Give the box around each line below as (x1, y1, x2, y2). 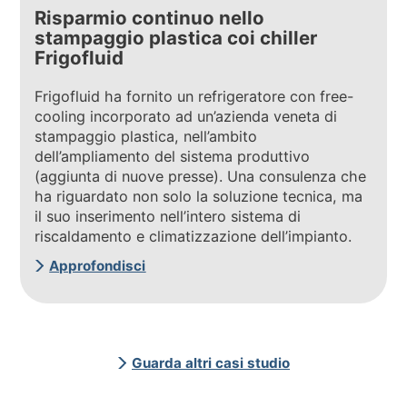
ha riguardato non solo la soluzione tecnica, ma (35, 186, 363, 205)
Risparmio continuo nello (35, 6, 265, 30)
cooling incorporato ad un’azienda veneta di (35, 106, 338, 125)
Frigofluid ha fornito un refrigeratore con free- (35, 86, 354, 105)
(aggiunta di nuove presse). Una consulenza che (35, 166, 367, 185)
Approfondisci (49, 256, 146, 274)
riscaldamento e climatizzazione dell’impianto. (35, 226, 352, 245)
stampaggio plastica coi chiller (35, 26, 318, 50)
